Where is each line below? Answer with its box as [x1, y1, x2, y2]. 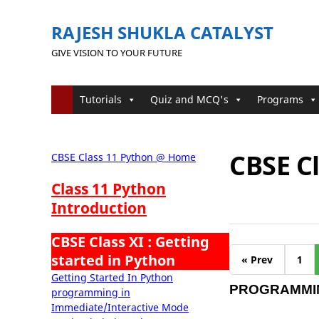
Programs [257, 93, 303, 106]
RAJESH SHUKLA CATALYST [51, 21, 273, 44]
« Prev [241, 253, 273, 266]
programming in [51, 286, 130, 299]
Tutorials [80, 93, 122, 106]
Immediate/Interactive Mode [51, 300, 189, 314]
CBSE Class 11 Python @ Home [51, 150, 196, 164]
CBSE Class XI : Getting [51, 232, 209, 251]
